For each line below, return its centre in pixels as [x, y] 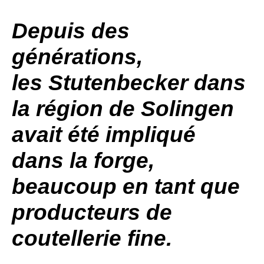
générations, [77, 57]
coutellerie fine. [95, 238]
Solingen [187, 109]
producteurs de [92, 212]
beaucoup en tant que [126, 187]
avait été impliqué [104, 135]
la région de [76, 109]
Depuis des [71, 31]
